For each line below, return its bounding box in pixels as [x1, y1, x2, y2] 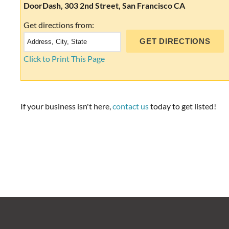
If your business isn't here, [20, 101, 112, 111]
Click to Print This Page [24, 54, 105, 63]
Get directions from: [24, 20, 94, 30]
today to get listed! [149, 101, 216, 111]
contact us [112, 101, 149, 111]
